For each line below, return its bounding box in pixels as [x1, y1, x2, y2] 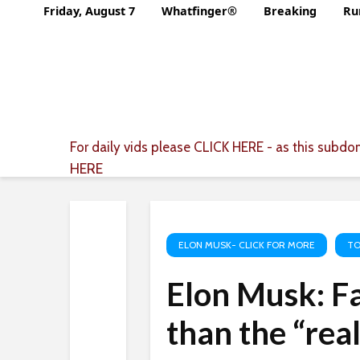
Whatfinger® [162, 3, 237, 19]
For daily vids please [70, 139, 194, 155]
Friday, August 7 [43, 3, 135, 19]
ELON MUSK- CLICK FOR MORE [178, 239, 315, 251]
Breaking [264, 3, 317, 19]
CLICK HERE [194, 139, 264, 155]
